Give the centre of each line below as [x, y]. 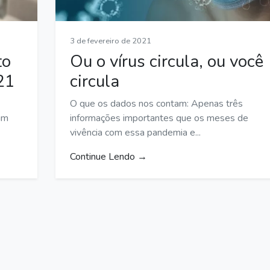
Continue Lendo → [108, 156]
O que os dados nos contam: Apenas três [156, 103]
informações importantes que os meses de [159, 118]
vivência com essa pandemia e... [135, 132]
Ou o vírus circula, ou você [167, 61]
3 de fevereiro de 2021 [111, 41]
